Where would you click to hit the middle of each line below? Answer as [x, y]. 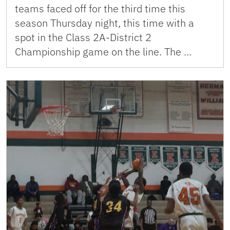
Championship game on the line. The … [103, 51]
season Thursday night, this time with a [104, 23]
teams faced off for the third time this [100, 8]
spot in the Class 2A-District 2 [83, 37]
